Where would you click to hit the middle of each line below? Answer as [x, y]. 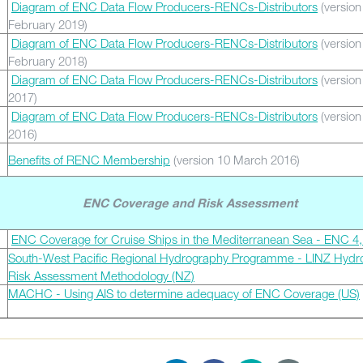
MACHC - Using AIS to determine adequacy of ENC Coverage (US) [184, 293]
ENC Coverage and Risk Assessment [190, 205]
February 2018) [48, 61]
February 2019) [48, 24]
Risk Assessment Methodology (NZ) [101, 275]
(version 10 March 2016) [235, 160]
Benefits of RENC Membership [89, 160]
